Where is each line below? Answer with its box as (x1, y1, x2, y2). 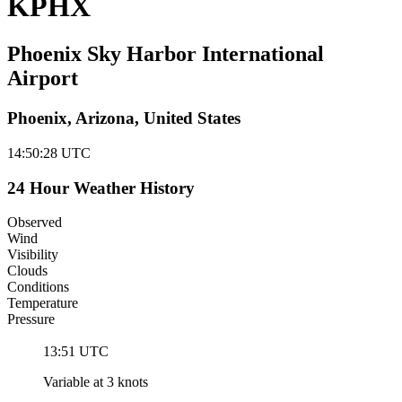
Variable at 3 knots (43, 374, 148, 390)
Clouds (7, 263, 48, 279)
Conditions (7, 279, 69, 295)
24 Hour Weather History (7, 178, 195, 197)
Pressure (7, 311, 55, 328)
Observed (7, 214, 62, 231)
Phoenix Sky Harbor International (7, 42, 324, 66)
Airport (7, 66, 78, 91)
